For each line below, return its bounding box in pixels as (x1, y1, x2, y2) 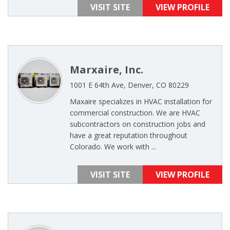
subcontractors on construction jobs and (70, 119, 205, 129)
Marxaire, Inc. (70, 63, 143, 76)
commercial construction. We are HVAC (70, 108, 200, 118)
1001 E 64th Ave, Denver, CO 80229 (70, 80, 189, 90)
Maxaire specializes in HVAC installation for (70, 97, 212, 106)
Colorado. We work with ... (70, 142, 156, 151)
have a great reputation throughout (70, 130, 187, 140)
